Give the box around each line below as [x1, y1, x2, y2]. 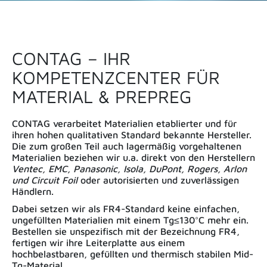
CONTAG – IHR [12, 47, 131, 69]
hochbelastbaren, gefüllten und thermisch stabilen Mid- [12, 249, 253, 260]
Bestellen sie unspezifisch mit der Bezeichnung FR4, [12, 226, 240, 237]
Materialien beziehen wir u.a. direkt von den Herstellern [12, 151, 255, 163]
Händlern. [12, 185, 54, 197]
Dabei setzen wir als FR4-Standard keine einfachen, [12, 203, 240, 215]
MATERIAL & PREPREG [12, 85, 192, 107]
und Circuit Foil [12, 174, 77, 185]
